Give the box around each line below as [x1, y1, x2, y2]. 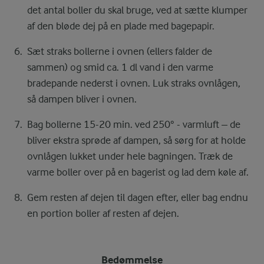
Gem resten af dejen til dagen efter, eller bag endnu [27, 192, 248, 204]
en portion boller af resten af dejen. [27, 207, 179, 220]
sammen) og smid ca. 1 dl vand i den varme [27, 61, 213, 74]
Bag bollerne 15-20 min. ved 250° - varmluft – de [27, 118, 240, 131]
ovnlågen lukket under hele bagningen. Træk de [27, 150, 233, 163]
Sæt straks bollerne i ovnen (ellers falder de [27, 45, 212, 58]
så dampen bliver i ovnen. [27, 93, 137, 105]
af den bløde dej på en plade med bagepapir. [27, 20, 214, 32]
